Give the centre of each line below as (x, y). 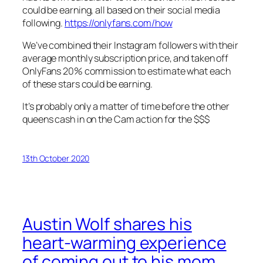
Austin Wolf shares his (107, 224)
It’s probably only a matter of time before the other (126, 107)
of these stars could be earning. (87, 84)
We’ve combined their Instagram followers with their (130, 45)
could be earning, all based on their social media (122, 10)
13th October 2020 (56, 159)
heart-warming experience (124, 242)
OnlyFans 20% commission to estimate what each (127, 71)
